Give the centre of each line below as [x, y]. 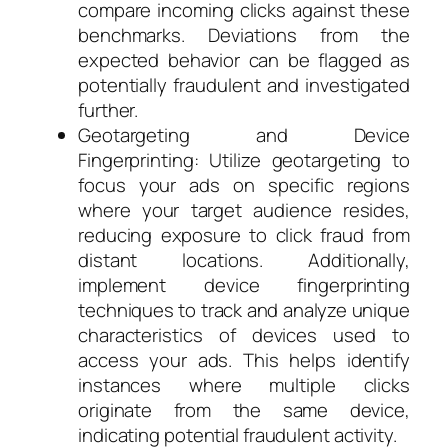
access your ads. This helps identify [244, 359]
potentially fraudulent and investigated [244, 84]
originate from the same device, [244, 409]
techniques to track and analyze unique [244, 309]
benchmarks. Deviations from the [244, 34]
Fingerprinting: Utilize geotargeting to [244, 159]
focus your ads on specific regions [244, 184]
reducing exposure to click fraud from [244, 234]
